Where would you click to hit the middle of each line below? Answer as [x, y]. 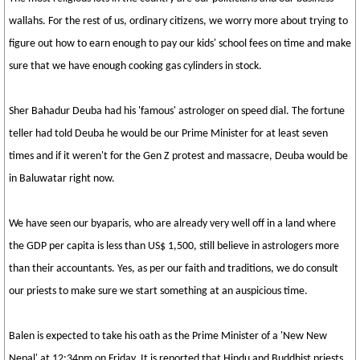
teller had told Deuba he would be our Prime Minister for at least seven [168, 134]
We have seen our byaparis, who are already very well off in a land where [172, 224]
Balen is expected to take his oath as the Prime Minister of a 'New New [168, 336]
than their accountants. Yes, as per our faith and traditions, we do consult [174, 269]
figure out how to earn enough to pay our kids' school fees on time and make [180, 44]
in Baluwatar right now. [62, 179]
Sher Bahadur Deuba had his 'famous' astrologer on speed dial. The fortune [177, 111]
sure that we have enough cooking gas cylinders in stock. [135, 66]
